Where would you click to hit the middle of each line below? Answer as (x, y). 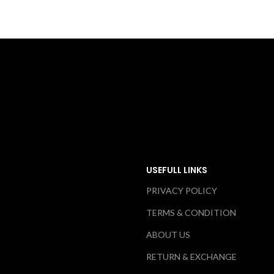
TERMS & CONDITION (191, 212)
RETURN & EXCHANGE (191, 256)
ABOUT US (168, 234)
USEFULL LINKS (177, 170)
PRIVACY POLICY (182, 190)
